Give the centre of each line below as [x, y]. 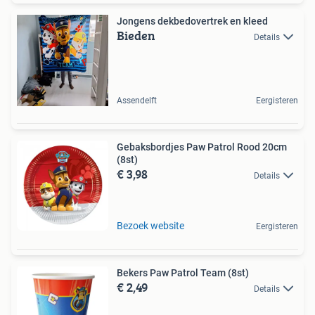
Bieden [136, 35]
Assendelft [137, 100]
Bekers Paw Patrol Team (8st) [183, 272]
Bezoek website [150, 225]
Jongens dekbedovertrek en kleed [192, 21]
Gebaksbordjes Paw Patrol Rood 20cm [202, 147]
